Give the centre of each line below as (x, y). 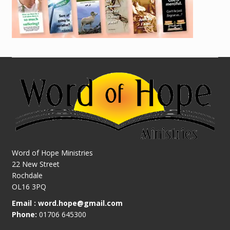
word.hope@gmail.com (80, 203)
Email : (24, 203)
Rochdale (27, 175)
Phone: (24, 214)
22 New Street (35, 164)
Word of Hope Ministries (52, 152)
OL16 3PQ (29, 186)
